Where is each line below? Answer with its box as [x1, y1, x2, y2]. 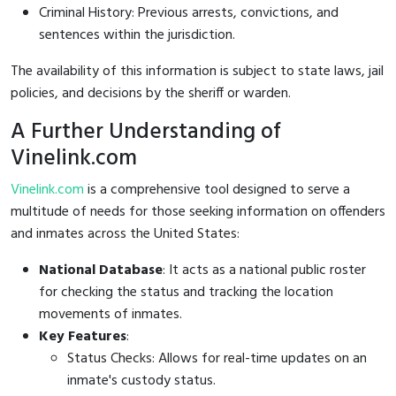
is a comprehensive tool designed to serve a [84, 178, 350, 202]
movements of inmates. [39, 302, 182, 326]
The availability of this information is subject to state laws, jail [11, 59, 384, 83]
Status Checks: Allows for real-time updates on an [67, 346, 367, 370]
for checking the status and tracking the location [39, 280, 333, 304]
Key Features [39, 324, 126, 348]
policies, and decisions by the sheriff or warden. [11, 81, 291, 105]
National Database [39, 258, 163, 282]
